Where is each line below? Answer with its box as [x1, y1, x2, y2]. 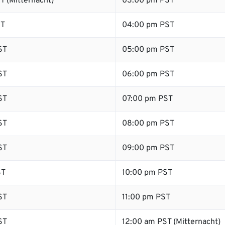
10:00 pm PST [122, 168, 172, 178]
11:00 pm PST [122, 192, 170, 202]
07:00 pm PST [122, 94, 173, 104]
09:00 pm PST [122, 143, 174, 153]
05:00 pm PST [122, 45, 174, 55]
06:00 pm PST [122, 69, 174, 79]
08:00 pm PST [122, 119, 174, 129]
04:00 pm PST [122, 20, 174, 30]
